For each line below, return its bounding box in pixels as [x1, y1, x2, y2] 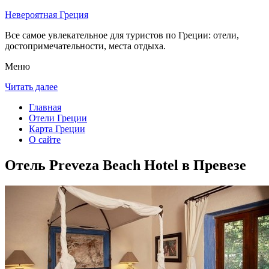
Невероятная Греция [5, 10, 88, 20]
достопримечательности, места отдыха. [5, 41, 166, 51]
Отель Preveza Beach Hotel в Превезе [5, 157, 246, 173]
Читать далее [5, 82, 58, 92]
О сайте [29, 134, 61, 145]
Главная [29, 102, 61, 112]
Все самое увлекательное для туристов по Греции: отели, [5, 30, 239, 40]
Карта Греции [29, 124, 85, 134]
